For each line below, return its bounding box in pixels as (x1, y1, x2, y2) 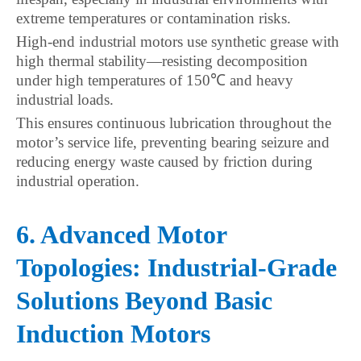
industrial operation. (16, 172, 139, 189)
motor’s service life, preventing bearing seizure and (16, 134, 330, 151)
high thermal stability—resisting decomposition (16, 52, 308, 69)
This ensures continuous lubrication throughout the (16, 114, 331, 131)
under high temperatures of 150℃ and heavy (16, 72, 293, 89)
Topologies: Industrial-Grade (16, 253, 337, 282)
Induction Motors (16, 319, 210, 348)
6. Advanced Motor (16, 220, 226, 249)
